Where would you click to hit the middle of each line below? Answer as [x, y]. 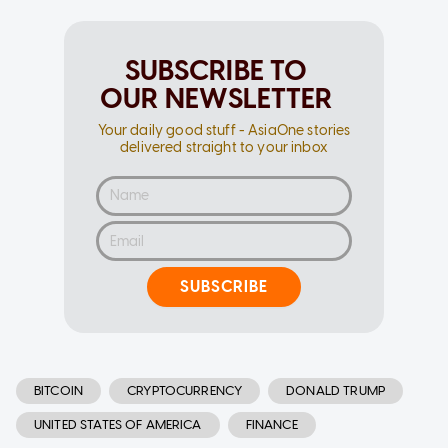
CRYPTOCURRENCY [185, 390]
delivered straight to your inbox [224, 147]
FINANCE [271, 424]
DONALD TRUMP [335, 390]
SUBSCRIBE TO [216, 69]
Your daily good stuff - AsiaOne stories [224, 130]
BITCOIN [59, 390]
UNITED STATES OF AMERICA [118, 424]
